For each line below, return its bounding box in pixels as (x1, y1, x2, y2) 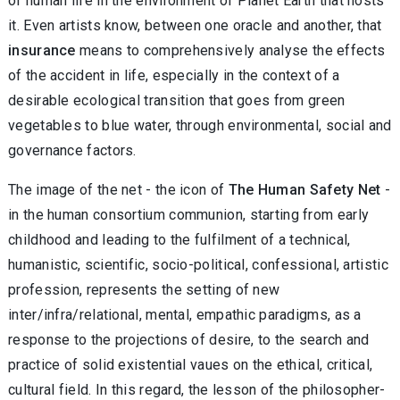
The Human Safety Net (228, 181, 385, 198)
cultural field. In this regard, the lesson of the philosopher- (8, 381, 386, 398)
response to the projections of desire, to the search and (8, 331, 370, 348)
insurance (8, 42, 76, 59)
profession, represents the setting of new (8, 281, 280, 298)
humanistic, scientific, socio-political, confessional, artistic (8, 256, 388, 273)
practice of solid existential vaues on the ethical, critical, (8, 356, 373, 373)
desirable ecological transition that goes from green (8, 92, 346, 109)
